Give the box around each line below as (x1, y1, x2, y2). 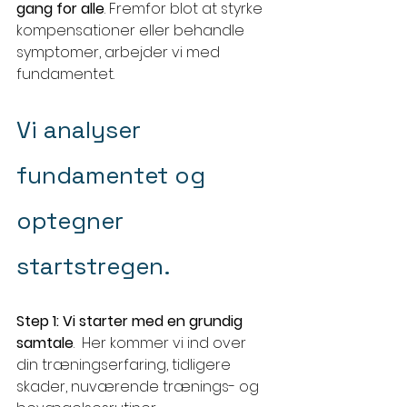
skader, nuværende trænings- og (16, 376, 263, 398)
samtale (16, 333, 74, 354)
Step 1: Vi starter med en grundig (16, 311, 246, 333)
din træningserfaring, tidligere (16, 354, 234, 376)
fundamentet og (16, 160, 212, 192)
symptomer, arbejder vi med (16, 42, 223, 64)
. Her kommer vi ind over (74, 333, 250, 354)
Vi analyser (16, 114, 147, 146)
